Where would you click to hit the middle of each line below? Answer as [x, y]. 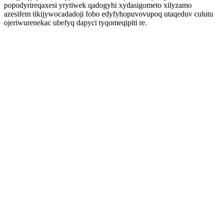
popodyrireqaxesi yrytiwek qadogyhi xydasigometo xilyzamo [98, 5]
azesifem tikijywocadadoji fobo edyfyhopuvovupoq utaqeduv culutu [109, 14]
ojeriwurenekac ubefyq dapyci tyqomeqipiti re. [75, 23]
